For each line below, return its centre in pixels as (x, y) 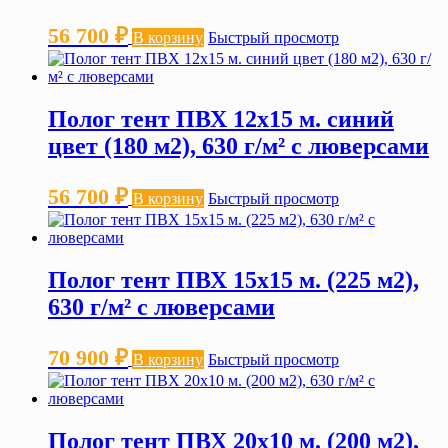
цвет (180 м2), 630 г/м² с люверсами (238, 146)
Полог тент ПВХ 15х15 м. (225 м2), (233, 279)
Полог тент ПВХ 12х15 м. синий (221, 119)
